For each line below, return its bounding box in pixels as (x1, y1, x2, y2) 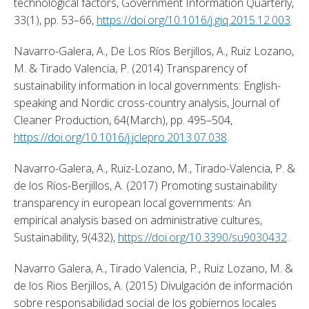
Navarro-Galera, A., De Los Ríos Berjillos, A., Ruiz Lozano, (14, 43, 294, 59)
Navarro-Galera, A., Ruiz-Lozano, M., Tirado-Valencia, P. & (14, 160, 295, 176)
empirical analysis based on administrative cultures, (14, 212, 262, 228)
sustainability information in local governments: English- (14, 77, 281, 93)
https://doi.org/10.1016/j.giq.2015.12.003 (97, 12, 290, 28)
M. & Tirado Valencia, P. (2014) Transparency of (14, 60, 247, 76)
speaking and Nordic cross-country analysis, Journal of (14, 94, 279, 110)
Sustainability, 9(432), (14, 229, 118, 245)
